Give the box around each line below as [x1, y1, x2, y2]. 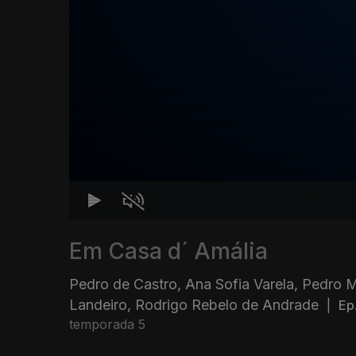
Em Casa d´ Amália [69, 238, 268, 265]
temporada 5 [69, 316, 145, 333]
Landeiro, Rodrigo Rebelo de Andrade [69, 296, 319, 314]
